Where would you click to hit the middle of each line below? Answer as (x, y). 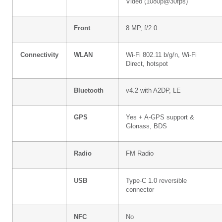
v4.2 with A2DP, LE (153, 90)
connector (140, 190)
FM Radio (140, 153)
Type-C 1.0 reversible (156, 181)
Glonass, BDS (146, 126)
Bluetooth (89, 90)
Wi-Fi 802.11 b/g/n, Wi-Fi (161, 55)
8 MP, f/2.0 (141, 28)
